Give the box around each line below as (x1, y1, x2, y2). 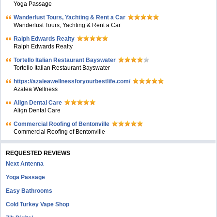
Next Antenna (6, 160, 44, 167)
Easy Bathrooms (6, 187, 53, 194)
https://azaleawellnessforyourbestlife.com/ (14, 78, 131, 85)
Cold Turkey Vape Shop (6, 201, 70, 208)
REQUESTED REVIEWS (6, 150, 71, 156)
